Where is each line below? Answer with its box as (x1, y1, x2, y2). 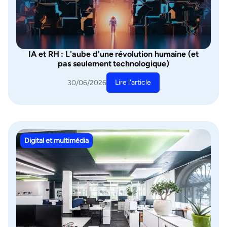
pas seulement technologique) (58, 59, 169, 68)
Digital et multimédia (24, 136, 89, 145)
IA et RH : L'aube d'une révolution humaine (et (28, 49, 199, 59)
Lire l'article (115, 78, 151, 87)
